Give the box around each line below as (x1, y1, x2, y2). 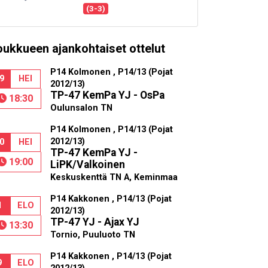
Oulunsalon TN (50, 103, 112, 114)
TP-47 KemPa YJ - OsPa (50, 89, 165, 102)
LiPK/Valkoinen (50, 159, 125, 171)
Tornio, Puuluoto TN (50, 230, 135, 240)
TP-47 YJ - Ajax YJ (50, 216, 139, 229)
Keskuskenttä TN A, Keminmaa (50, 172, 178, 183)
